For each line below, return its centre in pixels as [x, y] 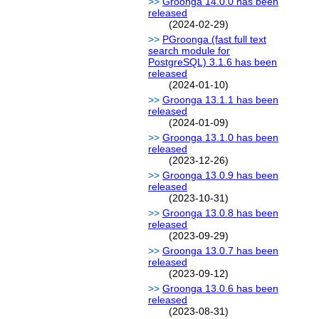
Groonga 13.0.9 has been [220, 176]
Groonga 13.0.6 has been [220, 289]
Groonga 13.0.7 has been [220, 251]
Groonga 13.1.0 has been [220, 138]
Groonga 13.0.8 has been [220, 213]
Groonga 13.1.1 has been [220, 100]
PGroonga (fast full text [214, 40]
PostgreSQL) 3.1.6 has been [213, 62]
